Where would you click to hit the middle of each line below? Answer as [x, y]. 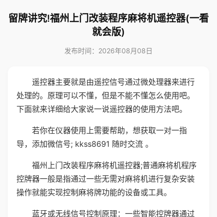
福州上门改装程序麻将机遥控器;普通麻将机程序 [114, 165]
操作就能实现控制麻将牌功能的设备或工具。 [94, 192]
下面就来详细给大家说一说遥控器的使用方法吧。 [102, 109]
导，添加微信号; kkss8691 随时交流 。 [85, 144]
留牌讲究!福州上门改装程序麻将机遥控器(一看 [108, 18]
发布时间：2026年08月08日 [108, 51]
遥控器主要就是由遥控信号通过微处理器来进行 [113, 82]
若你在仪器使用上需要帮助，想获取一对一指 [109, 130]
